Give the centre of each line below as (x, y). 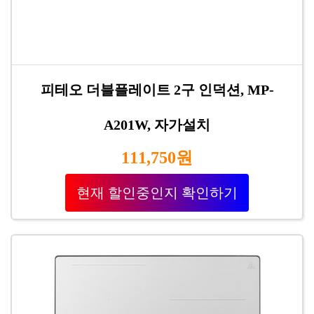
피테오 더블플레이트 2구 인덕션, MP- (157, 90)
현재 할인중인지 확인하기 (157, 193)
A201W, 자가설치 (157, 125)
